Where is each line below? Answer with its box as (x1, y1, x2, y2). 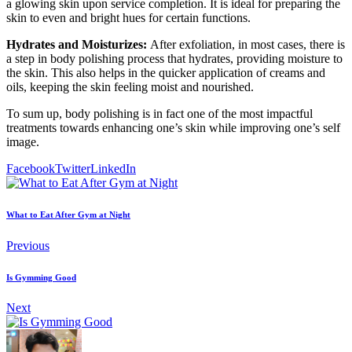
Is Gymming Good (6, 272, 76, 282)
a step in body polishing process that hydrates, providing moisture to (6, 51, 343, 65)
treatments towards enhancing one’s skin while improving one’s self (6, 120, 340, 134)
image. (6, 134, 39, 148)
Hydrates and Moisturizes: (6, 37, 150, 51)
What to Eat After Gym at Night (6, 209, 130, 219)
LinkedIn (90, 161, 136, 175)
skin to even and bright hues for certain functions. (6, 10, 251, 24)
